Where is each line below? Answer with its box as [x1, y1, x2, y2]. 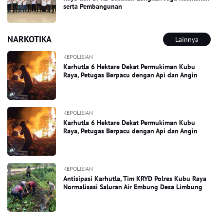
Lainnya [175, 35, 199, 44]
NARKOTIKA [7, 34, 52, 45]
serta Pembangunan [63, 2, 122, 11]
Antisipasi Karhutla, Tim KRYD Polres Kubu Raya [63, 174, 206, 183]
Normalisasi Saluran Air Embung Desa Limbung [63, 182, 202, 191]
